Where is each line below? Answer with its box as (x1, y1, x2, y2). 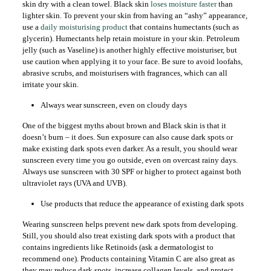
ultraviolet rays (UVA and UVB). (22, 178, 127, 188)
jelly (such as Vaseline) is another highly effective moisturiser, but (22, 45, 237, 54)
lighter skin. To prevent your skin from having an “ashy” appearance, (22, 11, 247, 20)
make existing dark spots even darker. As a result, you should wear (22, 144, 237, 153)
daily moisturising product (40, 22, 128, 31)
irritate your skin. (22, 80, 79, 89)
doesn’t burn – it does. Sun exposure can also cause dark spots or (22, 132, 233, 142)
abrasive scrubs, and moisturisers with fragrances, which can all (22, 68, 227, 77)
